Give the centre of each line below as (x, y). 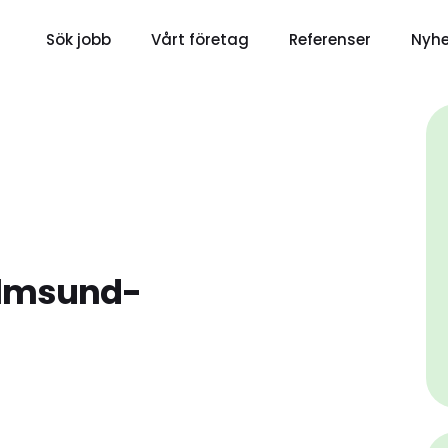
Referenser (329, 39)
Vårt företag (199, 39)
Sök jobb (78, 39)
